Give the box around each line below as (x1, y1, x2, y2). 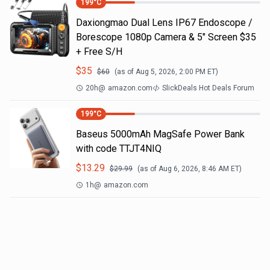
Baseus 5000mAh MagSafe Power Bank (76, 128, 245, 140)
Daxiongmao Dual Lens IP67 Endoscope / (76, 17, 253, 28)
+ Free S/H (76, 46, 122, 57)
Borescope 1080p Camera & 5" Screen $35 (76, 31, 256, 43)
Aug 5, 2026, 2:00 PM (136, 67, 206, 76)
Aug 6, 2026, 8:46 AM (159, 165, 229, 173)
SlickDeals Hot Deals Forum (162, 84, 254, 92)
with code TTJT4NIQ (76, 143, 162, 154)
